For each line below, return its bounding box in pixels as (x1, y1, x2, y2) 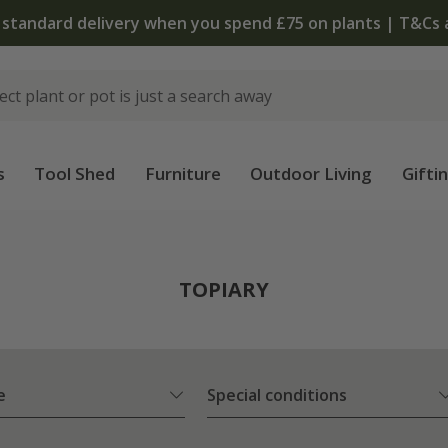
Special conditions (207, 384, 347, 407)
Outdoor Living (250, 162, 373, 185)
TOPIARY (179, 276, 269, 303)
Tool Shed (34, 162, 116, 185)
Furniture (144, 162, 221, 185)
